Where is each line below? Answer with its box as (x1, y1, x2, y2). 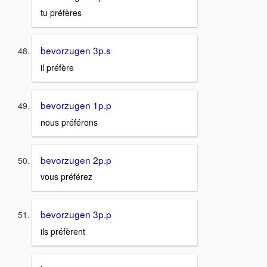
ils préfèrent (41, 225, 85, 238)
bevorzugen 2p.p (41, 153, 111, 166)
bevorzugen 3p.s (41, 44, 111, 57)
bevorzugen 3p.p (41, 207, 111, 221)
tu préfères (41, 7, 82, 19)
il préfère (41, 61, 74, 73)
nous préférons (41, 116, 98, 128)
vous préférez (41, 170, 92, 183)
